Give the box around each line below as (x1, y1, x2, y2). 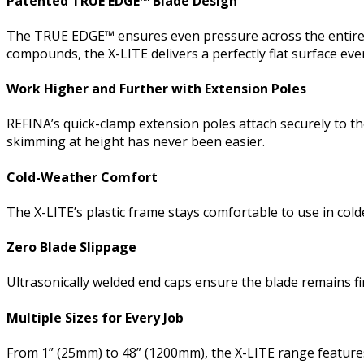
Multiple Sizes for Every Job (6, 308, 184, 327)
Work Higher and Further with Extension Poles (6, 80, 306, 98)
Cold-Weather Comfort (6, 167, 158, 186)
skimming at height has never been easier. (6, 132, 265, 151)
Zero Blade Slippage (6, 238, 136, 257)
